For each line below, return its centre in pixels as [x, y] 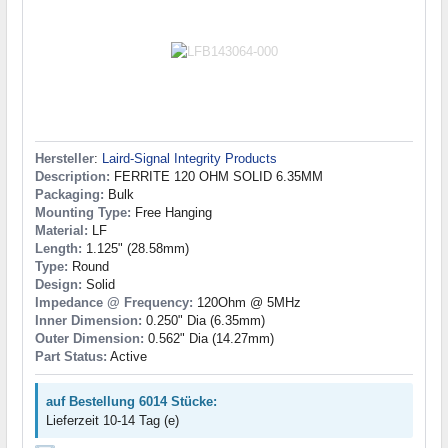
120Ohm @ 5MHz [247, 303]
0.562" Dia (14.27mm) [209, 339]
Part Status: [71, 357]
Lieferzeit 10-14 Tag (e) [112, 421]
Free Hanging [171, 213]
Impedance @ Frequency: [114, 303]
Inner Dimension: [88, 321]
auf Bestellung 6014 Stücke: [131, 402]
